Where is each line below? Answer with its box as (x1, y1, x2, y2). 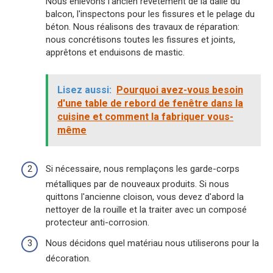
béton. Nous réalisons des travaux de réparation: (46, 21, 239, 33)
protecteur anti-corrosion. (46, 217, 149, 229)
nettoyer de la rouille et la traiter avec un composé (46, 204, 247, 216)
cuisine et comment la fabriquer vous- (57, 111, 233, 123)
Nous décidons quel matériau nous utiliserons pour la (46, 237, 259, 249)
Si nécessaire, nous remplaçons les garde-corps (46, 163, 239, 175)
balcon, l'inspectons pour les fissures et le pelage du (46, 9, 255, 20)
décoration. (46, 252, 91, 264)
